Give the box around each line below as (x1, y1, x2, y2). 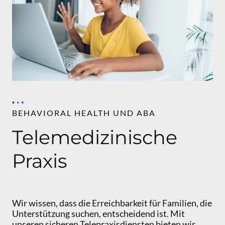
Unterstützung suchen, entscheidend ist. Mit (12, 207, 185, 219)
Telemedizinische (12, 126, 177, 150)
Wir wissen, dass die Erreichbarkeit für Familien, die (12, 197, 212, 208)
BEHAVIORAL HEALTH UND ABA (12, 108, 156, 118)
